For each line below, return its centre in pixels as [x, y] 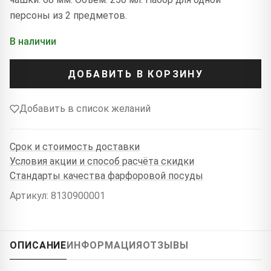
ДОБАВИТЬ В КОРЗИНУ [135, 74]
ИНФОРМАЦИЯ [105, 246]
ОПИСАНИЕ [38, 246]
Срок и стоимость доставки [75, 146]
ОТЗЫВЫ [166, 246]
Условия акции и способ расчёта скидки [102, 161]
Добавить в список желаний [85, 109]
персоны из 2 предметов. [68, 16]
